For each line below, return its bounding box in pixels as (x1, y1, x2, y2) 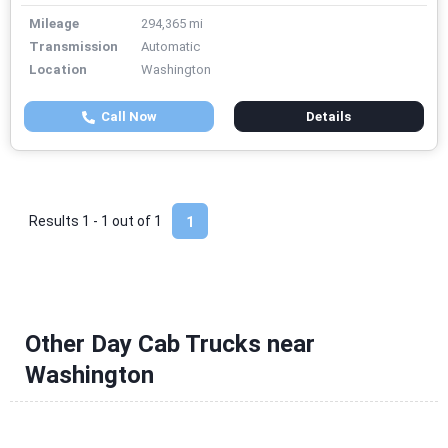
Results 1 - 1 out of (29, 213, 154, 230)
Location (29, 62, 87, 78)
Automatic (141, 39, 200, 55)
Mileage (29, 16, 79, 32)
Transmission (29, 39, 118, 55)
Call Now (94, 109, 157, 125)
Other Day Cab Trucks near (25, 330, 315, 359)
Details (306, 109, 352, 125)
